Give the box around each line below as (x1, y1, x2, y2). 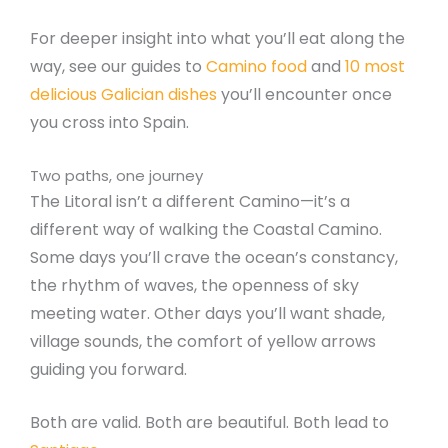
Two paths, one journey (30, 164, 203, 186)
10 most (345, 55, 405, 79)
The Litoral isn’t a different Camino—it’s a (30, 189, 350, 213)
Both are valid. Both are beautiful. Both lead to (30, 411, 389, 435)
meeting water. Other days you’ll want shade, (30, 301, 385, 325)
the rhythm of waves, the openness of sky (30, 273, 359, 297)
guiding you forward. (30, 357, 187, 381)
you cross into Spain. (30, 111, 189, 135)
